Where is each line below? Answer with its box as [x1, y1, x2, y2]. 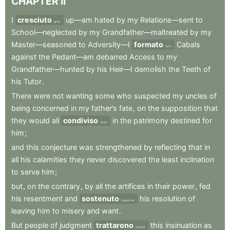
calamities [33, 155, 67, 164]
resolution [152, 194, 186, 203]
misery [62, 206, 85, 216]
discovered [108, 155, 146, 164]
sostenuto [82, 194, 119, 203]
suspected [134, 91, 170, 101]
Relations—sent [140, 15, 194, 25]
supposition [161, 104, 202, 113]
